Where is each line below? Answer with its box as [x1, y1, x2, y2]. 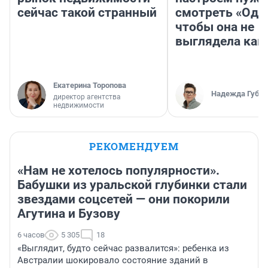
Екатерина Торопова [53, 81, 126, 90]
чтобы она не [175, 20, 254, 35]
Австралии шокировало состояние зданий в [17, 255, 208, 266]
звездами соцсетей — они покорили [17, 192, 230, 207]
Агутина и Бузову [17, 206, 120, 221]
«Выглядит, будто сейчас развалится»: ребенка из [17, 243, 229, 254]
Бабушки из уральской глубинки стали [17, 178, 247, 193]
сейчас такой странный [17, 5, 157, 20]
